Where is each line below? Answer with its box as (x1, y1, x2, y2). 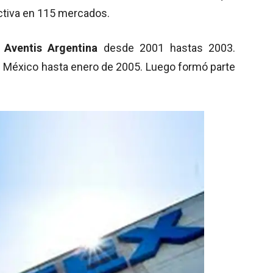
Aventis (4, 41, 42, 54)
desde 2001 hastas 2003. (103, 41, 236, 54)
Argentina (48, 41, 104, 54)
